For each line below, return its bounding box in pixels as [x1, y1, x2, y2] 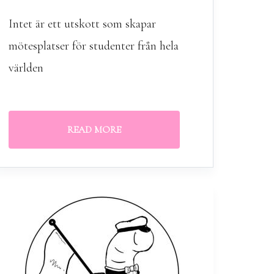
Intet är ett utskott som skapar [8, 17, 156, 31]
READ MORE [67, 124, 121, 136]
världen [8, 61, 43, 75]
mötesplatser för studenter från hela [8, 39, 179, 53]
